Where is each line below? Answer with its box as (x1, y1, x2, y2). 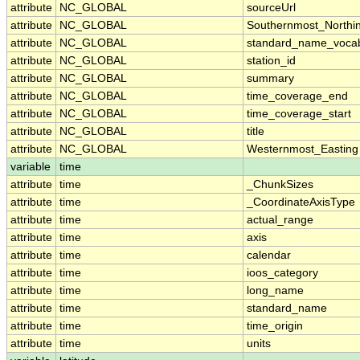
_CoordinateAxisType (247, 196, 355, 209)
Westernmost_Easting (247, 143, 358, 156)
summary (247, 72, 294, 85)
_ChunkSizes (247, 178, 313, 191)
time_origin (247, 320, 303, 333)
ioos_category (247, 267, 318, 280)
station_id (247, 55, 296, 67)
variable (10, 161, 51, 174)
